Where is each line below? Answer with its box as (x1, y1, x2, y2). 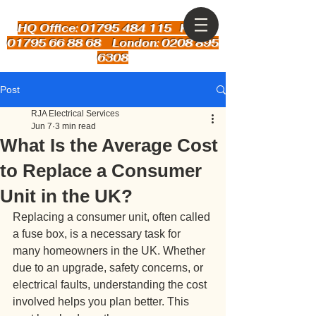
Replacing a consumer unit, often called (13, 211, 213, 223)
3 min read (55, 121, 96, 131)
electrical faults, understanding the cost (13, 279, 209, 291)
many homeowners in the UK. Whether (13, 245, 208, 257)
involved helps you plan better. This (13, 296, 192, 308)
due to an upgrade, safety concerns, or (13, 262, 206, 274)
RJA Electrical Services (31, 109, 119, 119)
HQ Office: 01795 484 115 (18, 21, 171, 35)
